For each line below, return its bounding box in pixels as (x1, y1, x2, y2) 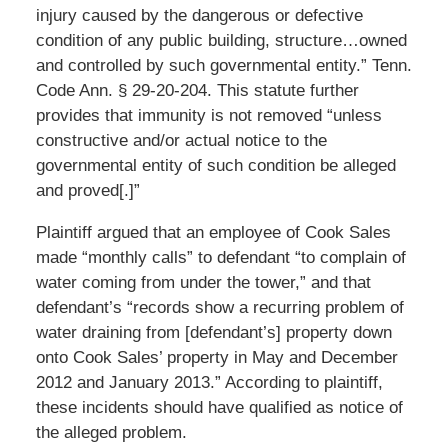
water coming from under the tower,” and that (35, 272, 371, 292)
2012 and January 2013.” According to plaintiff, (35, 372, 383, 392)
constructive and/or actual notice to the (35, 130, 327, 150)
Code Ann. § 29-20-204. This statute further (35, 80, 359, 100)
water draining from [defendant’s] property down (35, 322, 392, 342)
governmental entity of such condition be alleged (35, 155, 396, 175)
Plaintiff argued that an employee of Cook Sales (35, 222, 391, 242)
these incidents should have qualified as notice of (35, 397, 403, 417)
